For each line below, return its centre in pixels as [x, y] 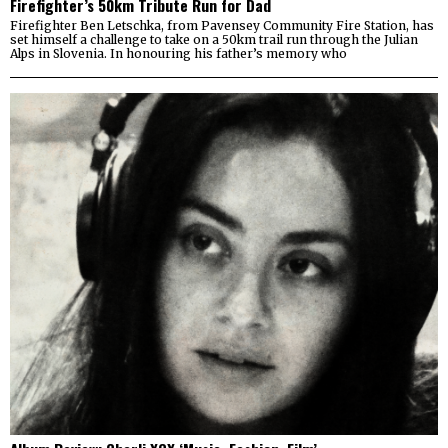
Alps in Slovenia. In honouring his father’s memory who [178, 53]
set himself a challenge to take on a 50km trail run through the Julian [214, 39]
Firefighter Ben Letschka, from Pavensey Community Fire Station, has [222, 25]
